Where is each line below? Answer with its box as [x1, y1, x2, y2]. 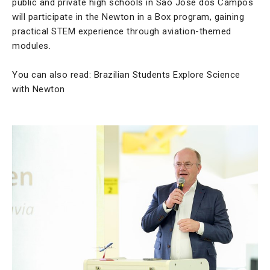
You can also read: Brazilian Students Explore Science [12, 69, 240, 81]
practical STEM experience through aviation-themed [12, 26, 231, 37]
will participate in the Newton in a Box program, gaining [12, 11, 244, 23]
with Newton [12, 84, 65, 95]
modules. [12, 40, 51, 52]
